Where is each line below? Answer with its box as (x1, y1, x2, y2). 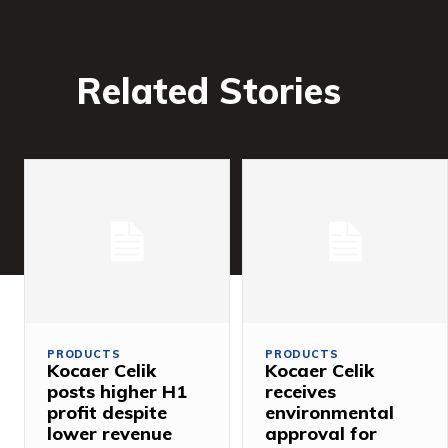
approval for (265, 421, 377, 445)
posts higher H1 (47, 379, 187, 403)
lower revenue (47, 421, 172, 445)
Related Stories (76, 67, 341, 113)
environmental (265, 400, 394, 424)
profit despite (47, 400, 167, 424)
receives (265, 379, 336, 403)
